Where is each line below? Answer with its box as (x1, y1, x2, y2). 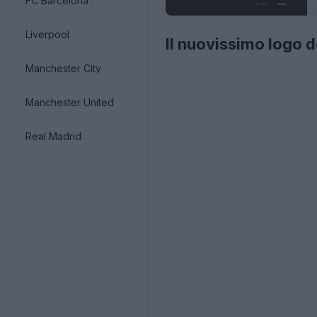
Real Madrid (25, 129, 81, 142)
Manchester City (25, 62, 101, 74)
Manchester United (25, 96, 114, 108)
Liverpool (25, 28, 69, 40)
